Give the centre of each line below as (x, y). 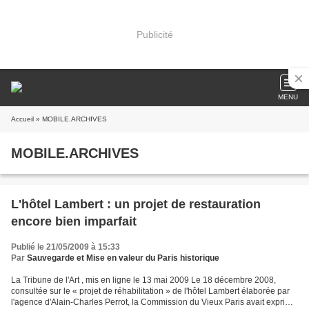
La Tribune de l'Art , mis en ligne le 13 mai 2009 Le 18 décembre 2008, (143, 280)
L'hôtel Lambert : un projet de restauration (136, 204)
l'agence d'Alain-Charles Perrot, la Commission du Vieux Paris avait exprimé (154, 302)
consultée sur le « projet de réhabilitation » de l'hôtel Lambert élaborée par (150, 291)
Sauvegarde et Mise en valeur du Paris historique (123, 258)
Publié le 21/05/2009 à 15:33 (66, 247)
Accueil (22, 119)
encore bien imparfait (74, 221)
